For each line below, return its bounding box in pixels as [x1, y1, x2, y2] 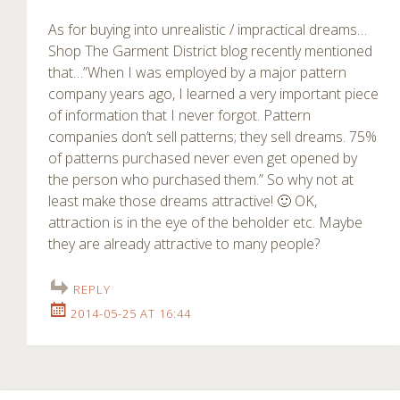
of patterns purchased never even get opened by [48, 148, 357, 169]
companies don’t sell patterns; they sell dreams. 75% [48, 127, 377, 147]
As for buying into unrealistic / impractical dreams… [48, 20, 367, 40]
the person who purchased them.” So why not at [48, 170, 354, 190]
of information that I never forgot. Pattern [48, 105, 311, 126]
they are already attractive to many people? [48, 234, 320, 254]
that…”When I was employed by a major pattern [48, 62, 346, 83]
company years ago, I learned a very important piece [48, 84, 379, 104]
